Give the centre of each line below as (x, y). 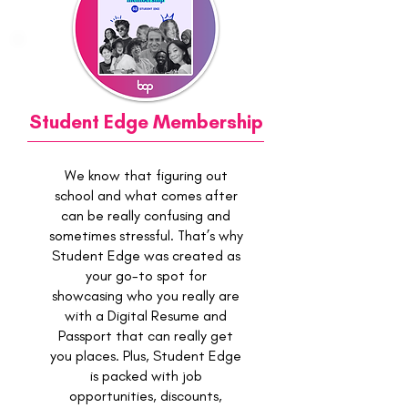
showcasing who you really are (146, 296)
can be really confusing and (146, 215)
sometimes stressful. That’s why (146, 235)
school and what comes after (146, 195)
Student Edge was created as (146, 255)
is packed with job (146, 376)
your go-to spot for (146, 275)
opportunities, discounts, (146, 396)
